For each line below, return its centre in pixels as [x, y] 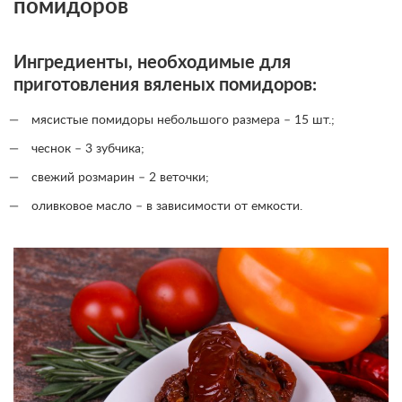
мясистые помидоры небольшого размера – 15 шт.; [183, 120]
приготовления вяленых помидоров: [165, 85]
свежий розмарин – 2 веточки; [120, 178]
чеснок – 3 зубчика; [88, 149]
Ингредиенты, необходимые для [152, 63]
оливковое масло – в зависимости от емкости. [167, 206]
